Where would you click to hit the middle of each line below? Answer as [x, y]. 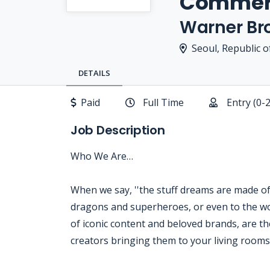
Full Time [163, 102]
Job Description [118, 130]
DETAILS [94, 73]
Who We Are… [102, 156]
